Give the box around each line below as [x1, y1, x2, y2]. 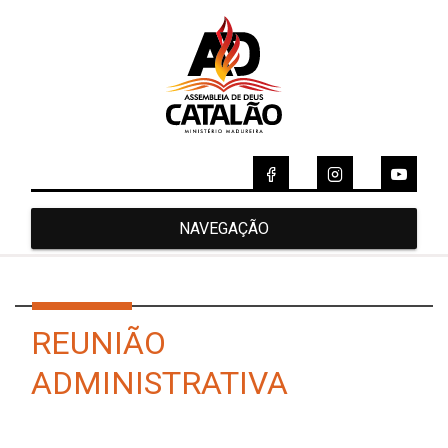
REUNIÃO [31, 323, 166, 362]
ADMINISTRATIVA [31, 363, 288, 402]
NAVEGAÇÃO [179, 218, 269, 238]
